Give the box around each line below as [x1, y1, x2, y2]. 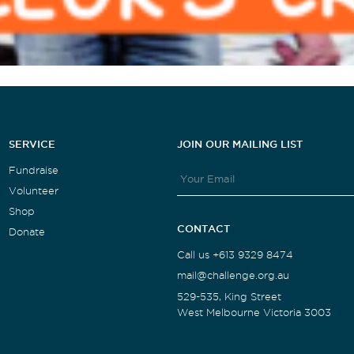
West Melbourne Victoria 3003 [176, 307, 331, 318]
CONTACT [176, 222, 230, 234]
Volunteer [8, 185, 58, 196]
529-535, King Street [176, 291, 281, 302]
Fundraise [8, 164, 58, 175]
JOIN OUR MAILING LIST [176, 137, 303, 149]
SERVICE [8, 137, 55, 149]
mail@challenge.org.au [176, 269, 289, 281]
